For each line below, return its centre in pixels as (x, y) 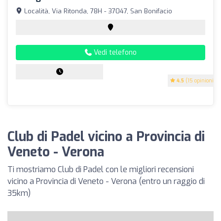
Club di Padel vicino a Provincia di (106, 137)
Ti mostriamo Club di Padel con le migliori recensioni (101, 169)
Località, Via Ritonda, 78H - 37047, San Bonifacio (97, 11)
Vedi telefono (114, 52)
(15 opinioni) (200, 80)
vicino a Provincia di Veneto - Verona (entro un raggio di (106, 181)
